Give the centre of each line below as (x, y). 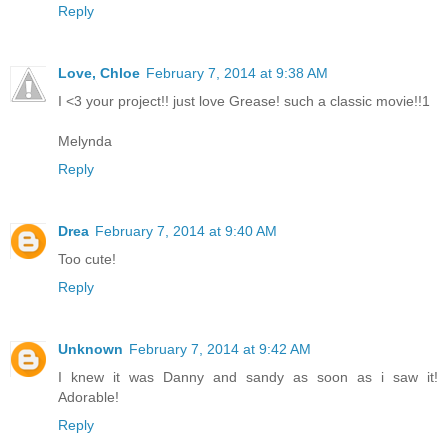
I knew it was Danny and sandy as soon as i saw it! (248, 376)
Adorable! (88, 396)
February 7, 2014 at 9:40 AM (186, 230)
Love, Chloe (99, 72)
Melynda (85, 140)
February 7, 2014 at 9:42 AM (220, 348)
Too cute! (87, 258)
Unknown (90, 348)
